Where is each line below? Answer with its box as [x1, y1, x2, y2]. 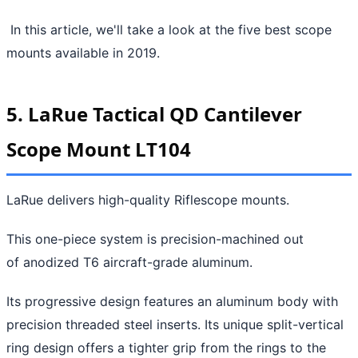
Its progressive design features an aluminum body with [6, 292, 338, 309]
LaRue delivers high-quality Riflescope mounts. [6, 191, 289, 208]
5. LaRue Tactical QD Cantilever [6, 100, 302, 127]
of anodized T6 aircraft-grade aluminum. [6, 253, 253, 270]
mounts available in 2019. [6, 44, 160, 61]
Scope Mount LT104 [6, 135, 191, 162]
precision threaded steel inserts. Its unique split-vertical [6, 316, 344, 332]
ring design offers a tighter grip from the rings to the [6, 339, 326, 356]
